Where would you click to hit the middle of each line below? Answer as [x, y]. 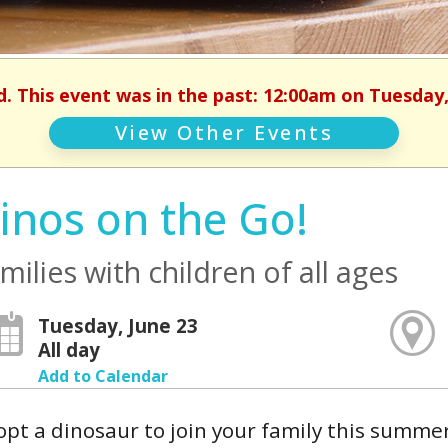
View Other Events [224, 132]
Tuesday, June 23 [117, 325]
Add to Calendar [102, 376]
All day [68, 349]
